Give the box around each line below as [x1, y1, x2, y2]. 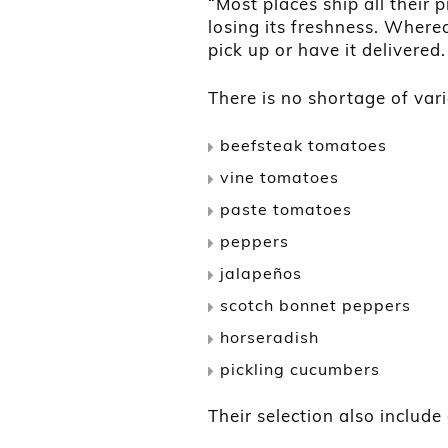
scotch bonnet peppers [220, 294, 411, 315]
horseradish [220, 326, 319, 347]
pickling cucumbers [220, 358, 380, 379]
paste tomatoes [220, 198, 352, 219]
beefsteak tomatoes [220, 134, 387, 155]
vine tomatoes [220, 166, 339, 187]
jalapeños [220, 262, 302, 283]
